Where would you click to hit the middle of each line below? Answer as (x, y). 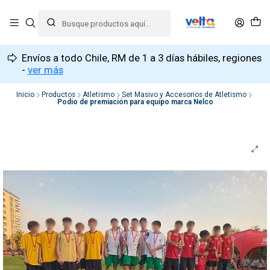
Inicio (25, 94)
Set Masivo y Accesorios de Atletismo (184, 94)
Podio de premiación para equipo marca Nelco (135, 102)
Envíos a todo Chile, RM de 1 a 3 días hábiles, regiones (143, 58)
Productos (58, 94)
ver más (45, 70)
